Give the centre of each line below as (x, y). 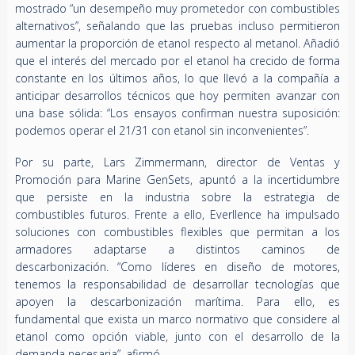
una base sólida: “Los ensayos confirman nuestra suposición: (177, 113)
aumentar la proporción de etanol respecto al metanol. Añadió (177, 44)
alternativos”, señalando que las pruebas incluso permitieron (177, 26)
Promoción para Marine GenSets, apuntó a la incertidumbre (177, 180)
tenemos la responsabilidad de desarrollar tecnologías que (177, 284)
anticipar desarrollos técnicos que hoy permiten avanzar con (177, 96)
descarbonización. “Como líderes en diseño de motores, (177, 267)
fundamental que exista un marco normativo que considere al (177, 319)
